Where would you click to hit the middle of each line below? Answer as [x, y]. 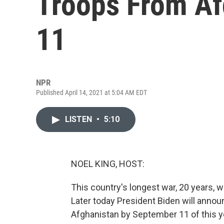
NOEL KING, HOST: [108, 164]
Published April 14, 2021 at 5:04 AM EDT [91, 92]
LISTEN [79, 119]
